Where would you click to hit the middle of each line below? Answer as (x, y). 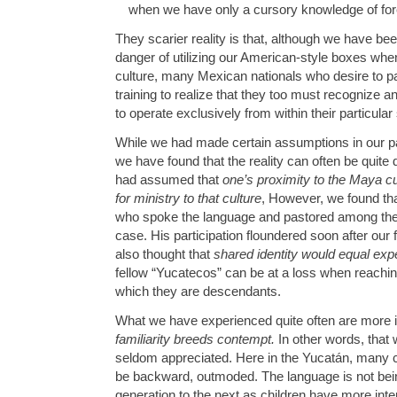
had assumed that (169, 180)
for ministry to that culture (188, 198)
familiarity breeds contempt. (195, 339)
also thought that (164, 254)
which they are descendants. (198, 292)
